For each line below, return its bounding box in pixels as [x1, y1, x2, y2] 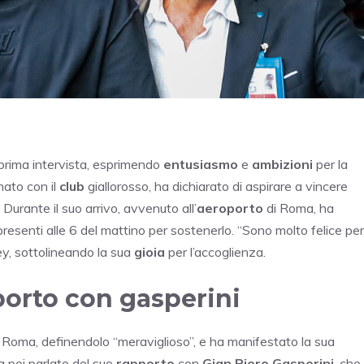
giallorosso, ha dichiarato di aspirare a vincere [84, 177, 348, 194]
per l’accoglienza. [165, 243, 266, 260]
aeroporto [197, 199, 263, 216]
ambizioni [252, 155, 313, 172]
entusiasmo [163, 155, 238, 172]
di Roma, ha [263, 199, 334, 216]
